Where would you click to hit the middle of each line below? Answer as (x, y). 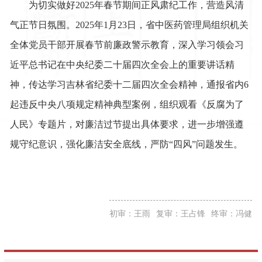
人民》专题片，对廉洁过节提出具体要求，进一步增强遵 (127, 124)
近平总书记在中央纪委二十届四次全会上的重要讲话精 (123, 64)
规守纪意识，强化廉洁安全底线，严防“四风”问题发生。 (127, 144)
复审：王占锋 (180, 213)
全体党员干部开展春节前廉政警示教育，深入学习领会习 (127, 44)
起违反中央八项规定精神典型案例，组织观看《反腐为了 (127, 104)
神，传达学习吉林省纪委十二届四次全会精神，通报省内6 (130, 84)
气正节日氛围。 (43, 25)
